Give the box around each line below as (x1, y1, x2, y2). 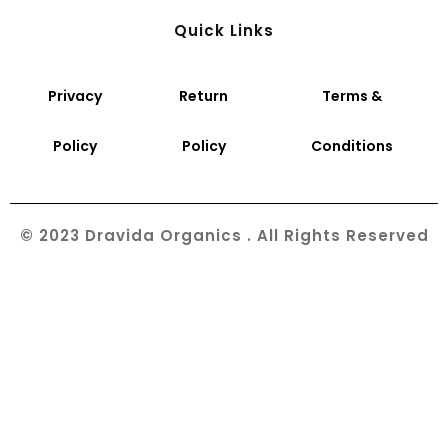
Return (179, 85, 229, 106)
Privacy (48, 85, 103, 106)
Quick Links (174, 20, 274, 41)
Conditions (311, 135, 394, 156)
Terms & (322, 85, 383, 106)
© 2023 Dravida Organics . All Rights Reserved (19, 224, 429, 246)
